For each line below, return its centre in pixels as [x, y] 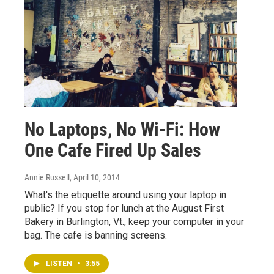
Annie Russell [47, 177]
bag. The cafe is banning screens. [96, 235]
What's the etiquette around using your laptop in [125, 194]
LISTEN [60, 263]
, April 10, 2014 [95, 177]
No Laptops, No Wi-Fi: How [122, 129]
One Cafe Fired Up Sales [113, 150]
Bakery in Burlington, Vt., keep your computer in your [134, 221]
